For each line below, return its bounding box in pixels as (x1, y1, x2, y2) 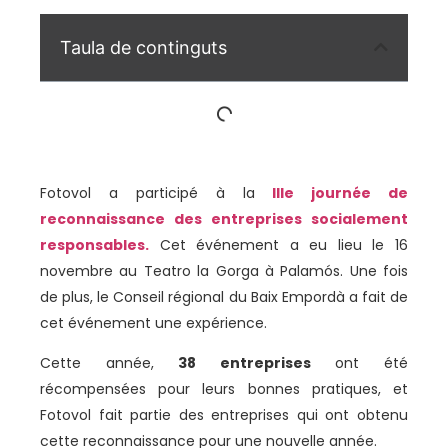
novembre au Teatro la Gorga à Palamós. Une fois (40, 260, 408, 281)
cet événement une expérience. (40, 312, 267, 333)
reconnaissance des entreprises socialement (40, 208, 408, 229)
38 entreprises (178, 353, 311, 374)
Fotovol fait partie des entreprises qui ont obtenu (40, 405, 408, 426)
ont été (310, 353, 409, 374)
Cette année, (40, 353, 179, 374)
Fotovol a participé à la (40, 182, 255, 203)
